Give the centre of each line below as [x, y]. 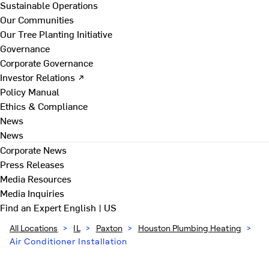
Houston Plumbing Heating [189, 228]
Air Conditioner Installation [68, 241]
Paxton [109, 228]
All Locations [34, 228]
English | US [90, 207]
